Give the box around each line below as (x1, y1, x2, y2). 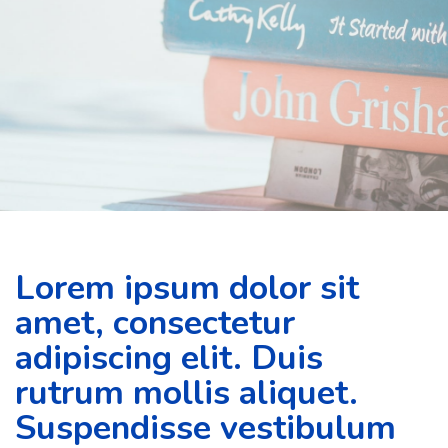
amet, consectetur (15, 299, 295, 346)
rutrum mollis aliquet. (15, 369, 358, 416)
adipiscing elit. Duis (15, 334, 323, 381)
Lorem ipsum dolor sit (15, 264, 359, 311)
